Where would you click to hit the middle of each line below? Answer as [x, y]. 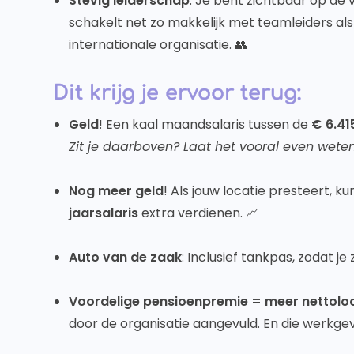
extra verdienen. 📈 [199, 213]
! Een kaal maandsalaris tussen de [205, 124]
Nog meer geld [117, 191]
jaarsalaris [104, 213]
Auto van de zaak [126, 257]
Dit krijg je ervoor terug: [177, 93]
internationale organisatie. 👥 [158, 45]
